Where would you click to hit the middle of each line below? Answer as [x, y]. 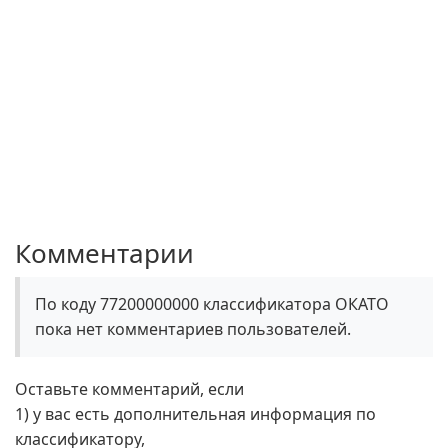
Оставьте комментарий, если [129, 389]
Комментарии [104, 253]
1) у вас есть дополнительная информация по [195, 414]
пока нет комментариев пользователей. [193, 329]
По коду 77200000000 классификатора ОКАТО [212, 304]
